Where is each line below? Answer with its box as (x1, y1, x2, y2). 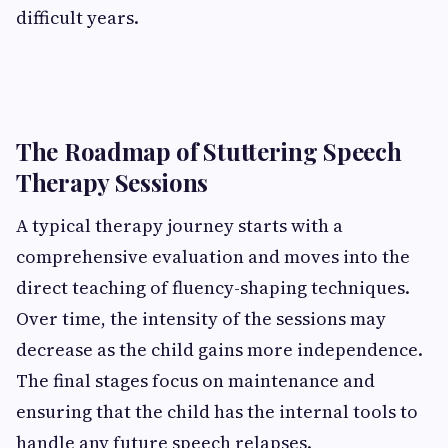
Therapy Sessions (16, 166, 209, 199)
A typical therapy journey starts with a (16, 213, 343, 239)
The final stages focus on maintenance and (16, 368, 375, 394)
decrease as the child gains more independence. (16, 337, 423, 363)
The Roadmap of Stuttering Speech (16, 135, 402, 168)
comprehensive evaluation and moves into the (16, 244, 410, 270)
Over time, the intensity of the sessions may (16, 306, 386, 332)
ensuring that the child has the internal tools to (16, 399, 418, 425)
